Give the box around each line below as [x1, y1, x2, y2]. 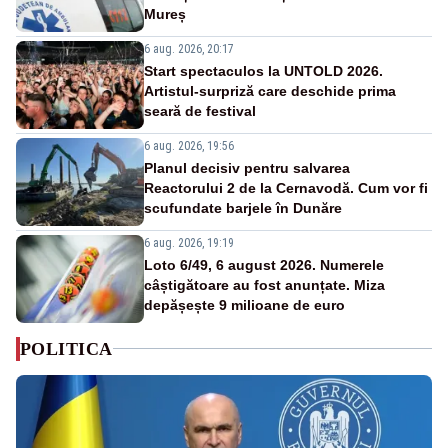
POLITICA [20, 338, 113, 359]
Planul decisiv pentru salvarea [144, 159, 350, 176]
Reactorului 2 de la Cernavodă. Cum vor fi [144, 179, 428, 196]
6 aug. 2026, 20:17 [144, 41, 234, 56]
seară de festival [144, 102, 256, 119]
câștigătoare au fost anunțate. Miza [144, 276, 385, 293]
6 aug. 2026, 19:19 [144, 235, 234, 250]
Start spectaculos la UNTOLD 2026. [144, 62, 383, 79]
